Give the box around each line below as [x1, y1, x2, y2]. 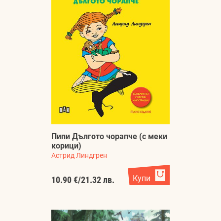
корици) [51, 141, 81, 150]
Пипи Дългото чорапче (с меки [51, 131, 167, 141]
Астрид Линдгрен [51, 151, 107, 159]
